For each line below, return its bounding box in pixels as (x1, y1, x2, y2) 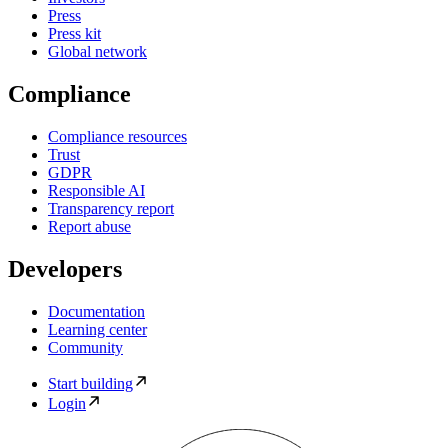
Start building (48, 374, 133, 392)
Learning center (48, 320, 147, 338)
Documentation (48, 302, 145, 320)
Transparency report (48, 199, 174, 217)
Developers (8, 255, 122, 282)
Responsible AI (48, 181, 145, 199)
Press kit (48, 25, 101, 43)
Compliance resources (48, 127, 187, 145)
